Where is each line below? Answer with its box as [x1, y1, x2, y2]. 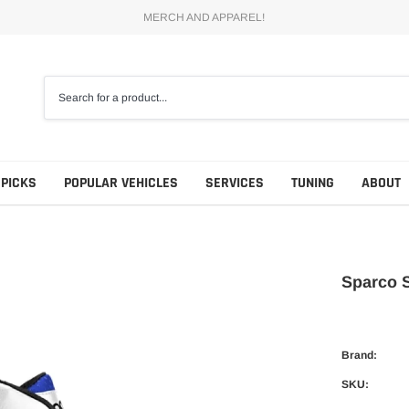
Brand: [341, 348, 377, 362]
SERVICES [205, 173, 264, 193]
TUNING [291, 173, 334, 193]
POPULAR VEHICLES [64, 173, 178, 193]
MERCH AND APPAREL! [143, 11, 266, 25]
